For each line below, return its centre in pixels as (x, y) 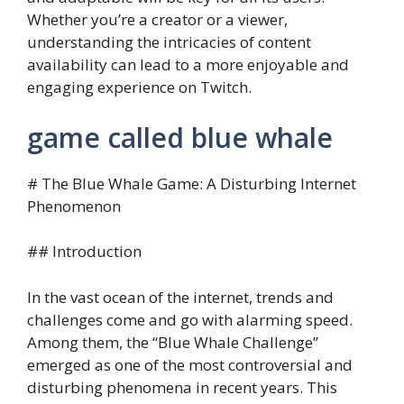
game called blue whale (180, 137)
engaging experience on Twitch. (139, 87)
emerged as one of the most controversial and (190, 364)
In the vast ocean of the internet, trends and (180, 297)
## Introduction (84, 252)
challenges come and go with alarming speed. (190, 319)
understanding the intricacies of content (169, 42)
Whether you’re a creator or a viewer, (157, 20)
